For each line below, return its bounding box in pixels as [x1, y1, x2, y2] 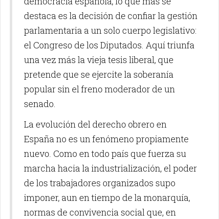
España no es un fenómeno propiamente [24, 132, 189, 145]
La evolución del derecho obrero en [24, 118, 167, 130]
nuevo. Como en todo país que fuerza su [24, 147, 186, 159]
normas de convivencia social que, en [24, 206, 176, 218]
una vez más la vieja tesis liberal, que [24, 53, 174, 66]
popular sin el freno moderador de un [24, 83, 175, 95]
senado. [24, 97, 56, 109]
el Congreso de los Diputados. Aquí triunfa [24, 39, 195, 51]
